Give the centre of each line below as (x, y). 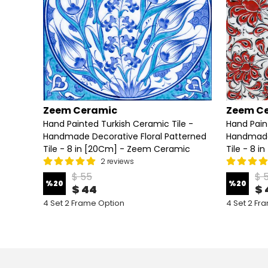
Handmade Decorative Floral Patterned (125, 136)
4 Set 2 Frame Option (84, 203)
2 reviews (117, 161)
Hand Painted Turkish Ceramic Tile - (118, 124)
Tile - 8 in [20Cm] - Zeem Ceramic (117, 149)
